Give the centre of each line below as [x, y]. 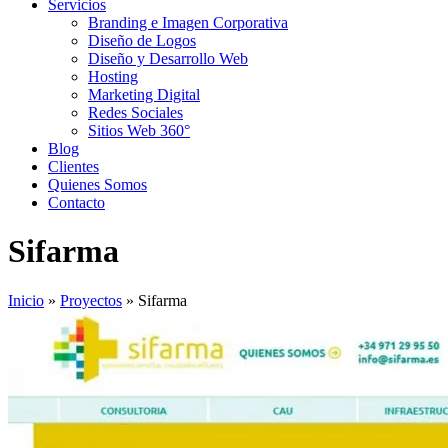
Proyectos [91, 300]
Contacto [76, 202]
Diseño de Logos [142, 40]
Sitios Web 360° [139, 130]
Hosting [113, 76]
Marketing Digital [144, 94]
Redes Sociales [135, 112]
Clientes [73, 166]
